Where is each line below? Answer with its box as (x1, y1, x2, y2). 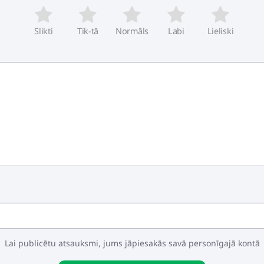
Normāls (115, 25, 148, 37)
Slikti (34, 25, 53, 37)
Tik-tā (77, 25, 99, 37)
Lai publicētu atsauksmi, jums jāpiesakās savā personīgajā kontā (4, 237, 260, 249)
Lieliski (207, 25, 234, 37)
